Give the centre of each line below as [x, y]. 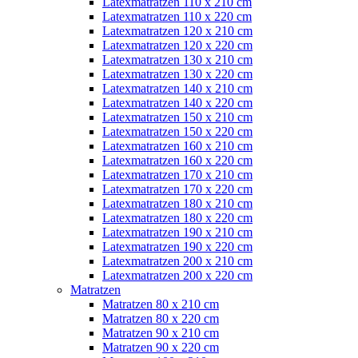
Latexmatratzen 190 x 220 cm [177, 246]
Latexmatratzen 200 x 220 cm [177, 275]
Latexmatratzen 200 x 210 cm [177, 261]
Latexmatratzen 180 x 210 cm [177, 203]
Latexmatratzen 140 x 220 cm [177, 102]
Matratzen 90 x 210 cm [161, 332]
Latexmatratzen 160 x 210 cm [177, 145]
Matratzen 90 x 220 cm [161, 347]
